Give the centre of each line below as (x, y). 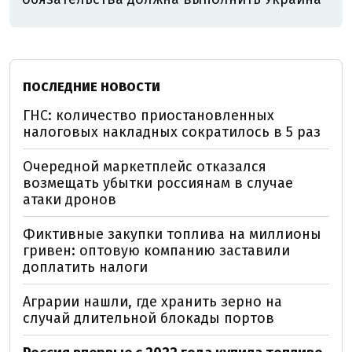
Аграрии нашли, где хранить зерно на (152, 302)
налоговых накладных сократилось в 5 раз (172, 132)
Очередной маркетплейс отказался (145, 167)
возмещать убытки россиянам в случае (158, 183)
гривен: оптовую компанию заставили (156, 251)
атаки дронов (70, 200)
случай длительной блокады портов (148, 319)
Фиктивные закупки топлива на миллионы (172, 235)
